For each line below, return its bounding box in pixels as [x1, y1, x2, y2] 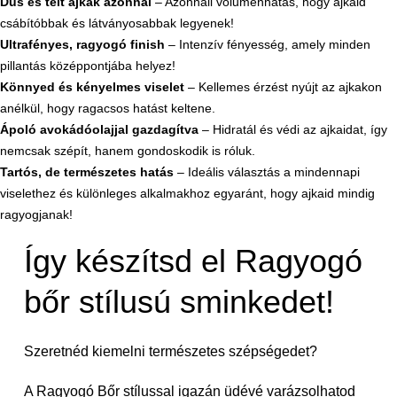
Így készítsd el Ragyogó [23, 243, 362, 280]
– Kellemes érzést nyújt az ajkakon [184, 80, 382, 95]
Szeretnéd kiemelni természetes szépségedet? [23, 344, 317, 360]
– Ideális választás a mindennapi [174, 165, 360, 180]
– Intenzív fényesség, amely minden [165, 37, 370, 52]
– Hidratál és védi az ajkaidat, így [198, 122, 387, 137]
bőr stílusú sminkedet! [23, 284, 334, 321]
